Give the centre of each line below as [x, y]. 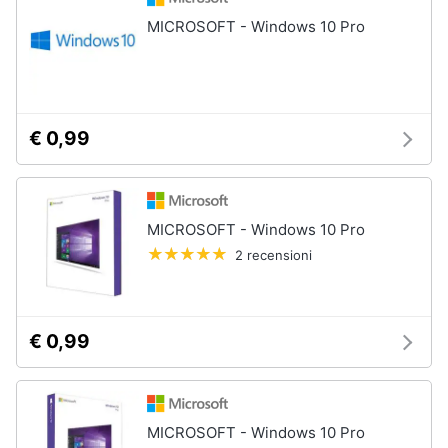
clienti [37, 37]
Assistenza [54, 19]
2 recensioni [273, 255]
